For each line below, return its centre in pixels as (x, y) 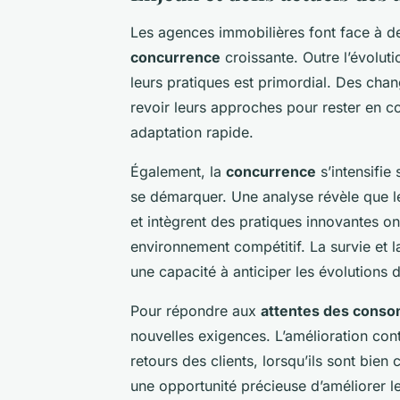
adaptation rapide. (192, 132)
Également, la (178, 171)
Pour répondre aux (196, 310)
